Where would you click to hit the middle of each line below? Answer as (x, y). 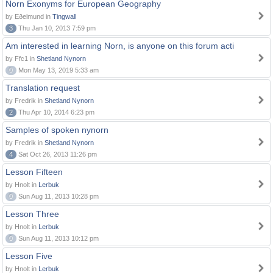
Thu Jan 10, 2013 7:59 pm (56, 28)
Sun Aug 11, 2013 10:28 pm (58, 196)
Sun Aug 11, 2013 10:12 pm (58, 238)
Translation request (43, 88)
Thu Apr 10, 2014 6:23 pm (55, 112)
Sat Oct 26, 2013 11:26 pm (57, 154)
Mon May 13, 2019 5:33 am (58, 70)
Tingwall (64, 16)
